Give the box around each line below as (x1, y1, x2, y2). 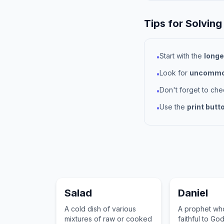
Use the (159, 102, 187, 111)
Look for (159, 68, 189, 77)
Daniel (178, 187, 208, 199)
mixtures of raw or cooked (64, 214, 152, 223)
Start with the (159, 51, 204, 60)
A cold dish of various (64, 204, 136, 213)
